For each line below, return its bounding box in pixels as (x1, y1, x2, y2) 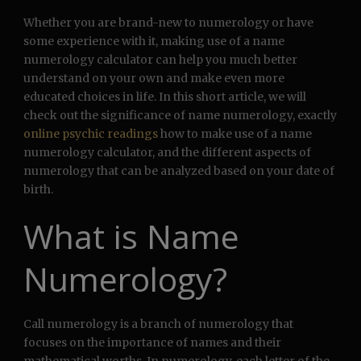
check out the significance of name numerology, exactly (23, 108, 337, 123)
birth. (23, 182, 53, 197)
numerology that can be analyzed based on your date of (23, 164, 334, 179)
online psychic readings (23, 127, 158, 142)
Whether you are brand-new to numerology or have (23, 15, 313, 31)
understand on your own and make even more (23, 71, 284, 86)
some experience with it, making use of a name (23, 34, 284, 49)
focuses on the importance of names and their (23, 335, 281, 351)
